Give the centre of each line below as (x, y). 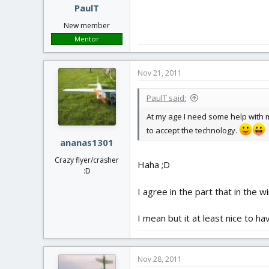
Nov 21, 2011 (160, 73)
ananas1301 (87, 142)
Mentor (87, 38)
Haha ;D (154, 165)
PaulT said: (166, 98)
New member (87, 25)
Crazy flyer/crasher (87, 160)
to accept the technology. (193, 130)
